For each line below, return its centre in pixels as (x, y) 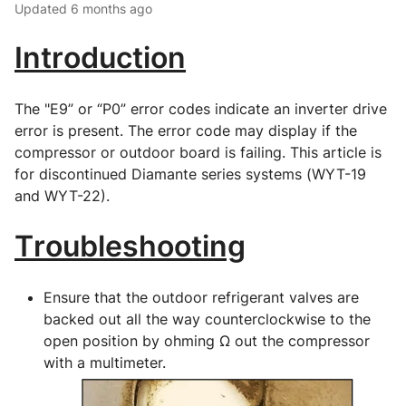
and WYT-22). (62, 196)
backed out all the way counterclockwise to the (207, 319)
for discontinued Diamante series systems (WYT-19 (190, 174)
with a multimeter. (105, 362)
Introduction (100, 58)
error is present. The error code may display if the (186, 130)
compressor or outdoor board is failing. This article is (198, 152)
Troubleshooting (130, 246)
